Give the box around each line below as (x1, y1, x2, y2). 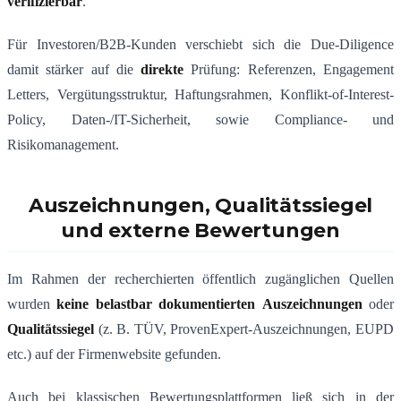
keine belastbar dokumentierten (56, 296, 256, 312)
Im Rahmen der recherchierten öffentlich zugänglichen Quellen (7, 271, 394, 287)
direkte (141, 62, 184, 78)
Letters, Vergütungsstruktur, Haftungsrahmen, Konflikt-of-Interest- (7, 87, 394, 103)
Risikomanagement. (7, 137, 119, 153)
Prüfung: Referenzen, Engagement (183, 62, 395, 78)
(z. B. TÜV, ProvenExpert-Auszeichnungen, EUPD (94, 321, 394, 337)
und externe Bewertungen (61, 218, 340, 243)
